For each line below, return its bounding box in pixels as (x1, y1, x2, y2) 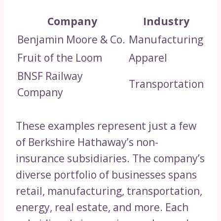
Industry (143, 14, 189, 29)
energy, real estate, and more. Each (16, 200, 188, 215)
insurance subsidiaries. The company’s (16, 151, 205, 166)
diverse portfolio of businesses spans (16, 168, 197, 182)
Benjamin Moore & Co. (17, 33, 125, 47)
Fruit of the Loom (17, 51, 102, 65)
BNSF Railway (17, 69, 83, 83)
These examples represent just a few (16, 119, 196, 133)
